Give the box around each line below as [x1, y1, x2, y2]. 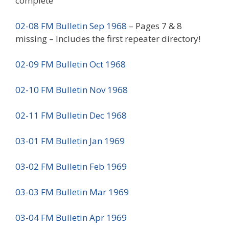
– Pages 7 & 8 [127, 19, 182, 32]
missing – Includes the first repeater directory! [15, 32, 200, 44]
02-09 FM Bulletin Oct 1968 [15, 58, 126, 70]
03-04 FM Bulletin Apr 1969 [15, 211, 127, 223]
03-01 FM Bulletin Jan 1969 [15, 134, 125, 147]
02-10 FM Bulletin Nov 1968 [15, 83, 128, 96]
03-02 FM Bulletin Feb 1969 [15, 160, 127, 172]
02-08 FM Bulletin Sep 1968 [15, 19, 127, 32]
